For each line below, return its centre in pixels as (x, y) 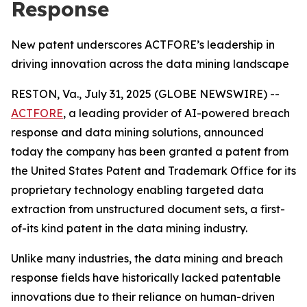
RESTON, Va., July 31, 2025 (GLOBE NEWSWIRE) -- (145, 94)
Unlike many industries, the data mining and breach (147, 258)
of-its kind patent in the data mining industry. (129, 228)
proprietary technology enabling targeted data (137, 190)
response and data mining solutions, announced (137, 132)
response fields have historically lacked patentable (146, 278)
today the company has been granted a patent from (150, 151)
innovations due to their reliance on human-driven (143, 297)
